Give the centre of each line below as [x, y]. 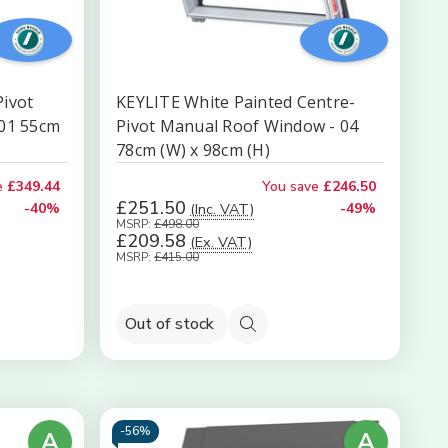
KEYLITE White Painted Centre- [236, 102]
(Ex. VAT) [221, 242]
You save [290, 186]
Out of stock [169, 323]
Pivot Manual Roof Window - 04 [237, 126]
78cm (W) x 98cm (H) [193, 150]
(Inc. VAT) [222, 209]
